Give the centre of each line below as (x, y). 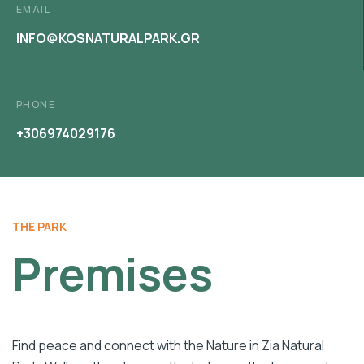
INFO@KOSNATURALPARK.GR (108, 38)
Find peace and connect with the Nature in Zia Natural (168, 345)
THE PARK (39, 226)
